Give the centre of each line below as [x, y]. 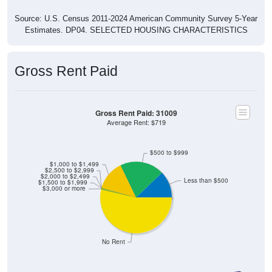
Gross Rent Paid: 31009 [136, 113]
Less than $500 [206, 180]
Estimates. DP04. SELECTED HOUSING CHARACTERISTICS [136, 30]
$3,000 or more [64, 188]
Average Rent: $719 [136, 122]
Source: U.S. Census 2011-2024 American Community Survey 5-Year [136, 18]
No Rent [113, 242]
